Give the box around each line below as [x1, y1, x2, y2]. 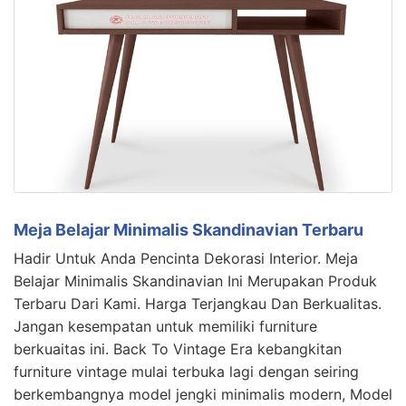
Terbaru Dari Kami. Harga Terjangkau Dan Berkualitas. [14, 295, 382, 314]
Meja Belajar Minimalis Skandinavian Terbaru [14, 220, 363, 240]
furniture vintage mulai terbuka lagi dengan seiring [14, 362, 359, 382]
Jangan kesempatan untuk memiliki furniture [14, 317, 317, 336]
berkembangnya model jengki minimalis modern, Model [14, 385, 392, 404]
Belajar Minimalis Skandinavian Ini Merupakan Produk [14, 272, 377, 291]
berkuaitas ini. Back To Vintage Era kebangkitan [14, 340, 342, 359]
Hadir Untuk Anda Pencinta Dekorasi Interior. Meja [14, 249, 358, 268]
